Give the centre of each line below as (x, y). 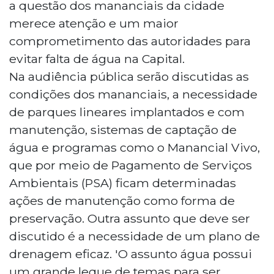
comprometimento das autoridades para (130, 41)
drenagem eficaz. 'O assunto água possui (131, 254)
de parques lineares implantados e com (127, 112)
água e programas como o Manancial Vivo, (135, 147)
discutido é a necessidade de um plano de (135, 236)
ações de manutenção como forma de (122, 200)
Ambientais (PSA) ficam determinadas (123, 183)
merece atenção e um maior (94, 23)
